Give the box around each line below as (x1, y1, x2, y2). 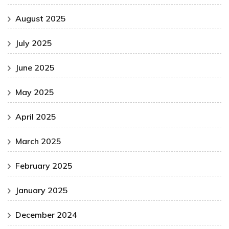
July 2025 (15, 38, 52, 49)
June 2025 (15, 62, 55, 73)
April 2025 (15, 111, 56, 122)
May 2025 (15, 87, 54, 98)
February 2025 (15, 161, 73, 171)
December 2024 (15, 210, 77, 220)
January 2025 (15, 185, 68, 196)
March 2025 (15, 136, 61, 147)
